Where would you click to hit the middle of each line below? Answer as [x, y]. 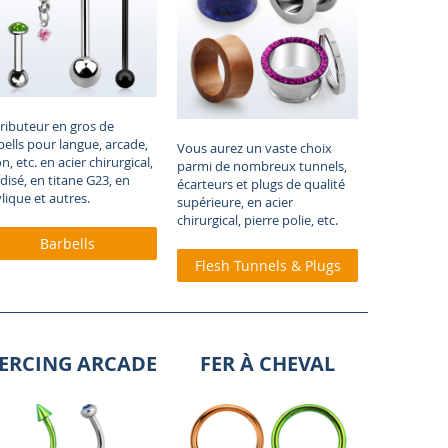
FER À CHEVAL [268, 364]
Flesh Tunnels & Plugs [267, 266]
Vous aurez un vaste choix [255, 148]
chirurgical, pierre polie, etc [256, 220]
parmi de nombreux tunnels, [262, 166]
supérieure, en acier [235, 202]
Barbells [67, 244]
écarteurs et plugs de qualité [261, 184]
